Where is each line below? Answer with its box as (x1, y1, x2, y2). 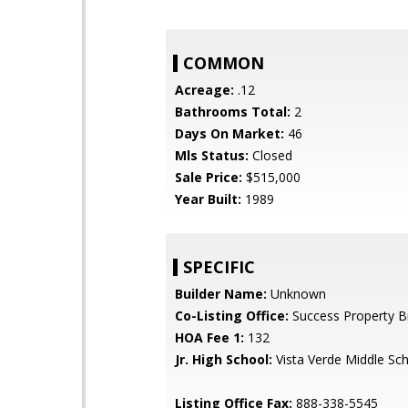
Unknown (267, 285, 326, 302)
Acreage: (175, 81, 234, 98)
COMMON (183, 52, 264, 74)
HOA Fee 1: (175, 329, 244, 346)
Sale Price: (175, 168, 242, 186)
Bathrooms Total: (175, 103, 291, 120)
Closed (249, 147, 292, 164)
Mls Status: (175, 147, 249, 164)
